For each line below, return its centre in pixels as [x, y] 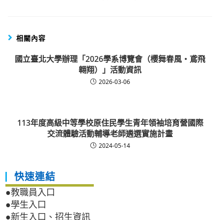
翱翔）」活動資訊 [110, 70]
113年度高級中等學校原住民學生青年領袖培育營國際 [110, 123]
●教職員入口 [30, 193]
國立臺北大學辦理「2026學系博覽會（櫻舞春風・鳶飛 [110, 59]
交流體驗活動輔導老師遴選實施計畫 [110, 134]
